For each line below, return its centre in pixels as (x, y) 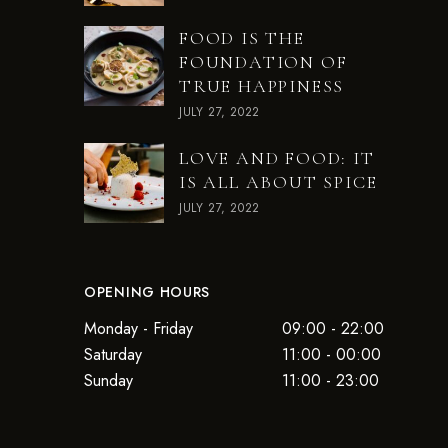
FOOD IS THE (242, 38)
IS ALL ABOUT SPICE (278, 182)
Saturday (113, 354)
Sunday (108, 380)
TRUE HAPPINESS (262, 86)
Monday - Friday (138, 328)
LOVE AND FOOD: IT (277, 158)
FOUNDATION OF (263, 62)
